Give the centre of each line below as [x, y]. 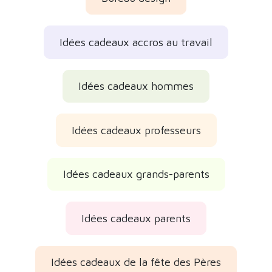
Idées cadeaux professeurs [136, 130]
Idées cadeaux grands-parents [136, 174]
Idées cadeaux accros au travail [136, 42]
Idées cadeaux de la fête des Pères [136, 262]
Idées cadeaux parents [136, 218]
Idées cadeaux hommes [136, 86]
